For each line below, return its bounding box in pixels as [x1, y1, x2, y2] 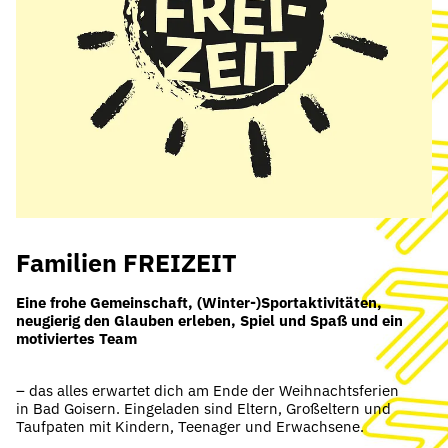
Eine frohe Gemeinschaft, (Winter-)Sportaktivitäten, [16, 293, 382, 313]
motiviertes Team [16, 329, 141, 349]
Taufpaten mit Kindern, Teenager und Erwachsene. [16, 417, 364, 437]
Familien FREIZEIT [16, 246, 237, 280]
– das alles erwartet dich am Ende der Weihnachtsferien [16, 381, 399, 401]
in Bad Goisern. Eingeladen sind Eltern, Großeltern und [16, 399, 391, 419]
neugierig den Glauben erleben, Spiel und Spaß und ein [16, 311, 403, 331]
